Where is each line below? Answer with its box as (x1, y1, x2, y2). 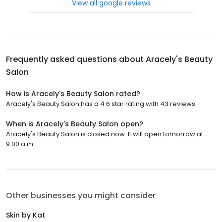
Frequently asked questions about (6, 53, 146, 65)
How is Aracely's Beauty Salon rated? (6, 88, 140, 99)
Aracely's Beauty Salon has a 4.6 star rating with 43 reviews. (6, 99, 197, 109)
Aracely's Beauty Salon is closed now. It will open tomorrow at (6, 129, 203, 139)
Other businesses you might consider (6, 189, 156, 201)
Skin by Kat (6, 210, 45, 220)
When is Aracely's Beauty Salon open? (6, 118, 143, 129)
